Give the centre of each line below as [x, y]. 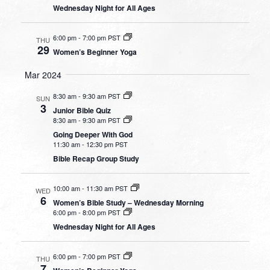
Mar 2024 [43, 74]
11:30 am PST [107, 188]
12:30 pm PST [107, 144]
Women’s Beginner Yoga [95, 52]
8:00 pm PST [101, 212]
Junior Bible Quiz [82, 110]
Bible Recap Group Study [96, 158]
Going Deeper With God [93, 134]
